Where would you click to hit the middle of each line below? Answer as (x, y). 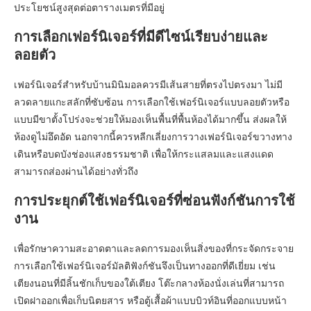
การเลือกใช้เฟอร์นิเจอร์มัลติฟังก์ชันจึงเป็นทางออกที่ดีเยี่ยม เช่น (145, 265)
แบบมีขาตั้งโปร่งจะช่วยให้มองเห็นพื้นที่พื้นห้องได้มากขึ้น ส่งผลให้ (150, 119)
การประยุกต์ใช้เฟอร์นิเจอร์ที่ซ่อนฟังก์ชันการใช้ (154, 200)
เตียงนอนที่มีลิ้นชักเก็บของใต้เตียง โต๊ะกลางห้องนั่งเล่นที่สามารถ (149, 283)
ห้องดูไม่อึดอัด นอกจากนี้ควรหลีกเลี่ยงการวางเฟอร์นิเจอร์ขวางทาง (153, 136)
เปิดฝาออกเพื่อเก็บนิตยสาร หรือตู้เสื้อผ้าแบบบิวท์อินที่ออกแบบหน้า (150, 300)
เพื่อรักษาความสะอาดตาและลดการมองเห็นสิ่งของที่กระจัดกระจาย (154, 248)
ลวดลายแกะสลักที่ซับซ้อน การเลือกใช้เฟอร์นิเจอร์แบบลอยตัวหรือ (152, 101)
